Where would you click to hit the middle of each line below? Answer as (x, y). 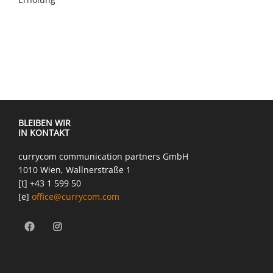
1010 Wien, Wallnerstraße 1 (75, 169)
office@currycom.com (76, 196)
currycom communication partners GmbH (103, 156)
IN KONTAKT (44, 132)
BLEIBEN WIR (44, 122)
